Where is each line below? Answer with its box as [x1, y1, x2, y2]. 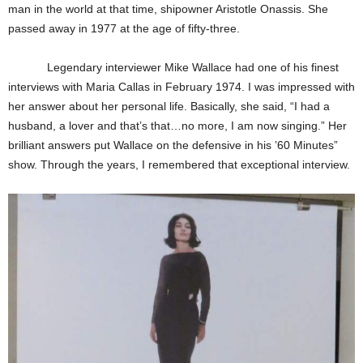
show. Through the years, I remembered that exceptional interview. [8, 157, 350, 171]
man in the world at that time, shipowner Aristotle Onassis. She [8, 2, 328, 15]
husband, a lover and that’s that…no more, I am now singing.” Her [8, 118, 347, 132]
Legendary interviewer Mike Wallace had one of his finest [8, 60, 339, 74]
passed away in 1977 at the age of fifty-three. [8, 21, 240, 35]
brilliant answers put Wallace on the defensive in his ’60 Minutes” [8, 138, 338, 152]
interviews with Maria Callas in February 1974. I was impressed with [8, 79, 355, 93]
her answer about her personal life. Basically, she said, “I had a [8, 99, 330, 113]
